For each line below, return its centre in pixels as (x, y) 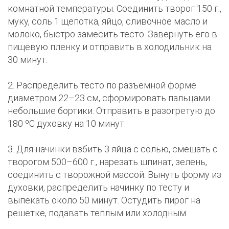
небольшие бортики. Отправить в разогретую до (111, 111)
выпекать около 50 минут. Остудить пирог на (104, 200)
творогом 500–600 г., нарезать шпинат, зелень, (107, 162)
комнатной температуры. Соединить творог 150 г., (114, 9)
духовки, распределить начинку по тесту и (98, 188)
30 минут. (28, 60)
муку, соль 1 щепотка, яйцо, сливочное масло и (108, 21)
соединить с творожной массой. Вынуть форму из (114, 175)
